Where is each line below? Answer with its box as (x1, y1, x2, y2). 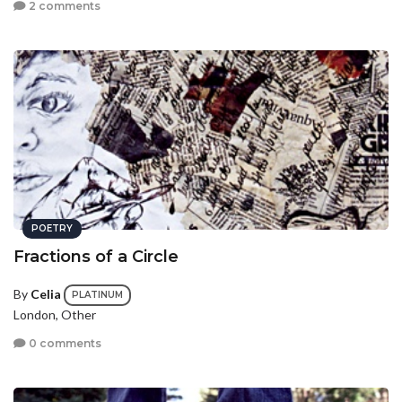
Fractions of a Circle (13, 247, 179, 267)
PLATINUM (72, 289, 123, 301)
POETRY (31, 223, 73, 235)
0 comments (26, 336, 101, 350)
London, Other (13, 307, 96, 323)
